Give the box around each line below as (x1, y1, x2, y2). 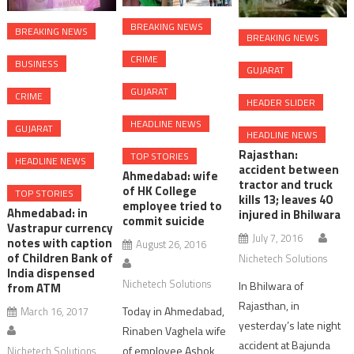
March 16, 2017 (21, 303, 89, 319)
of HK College (122, 182, 198, 201)
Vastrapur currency (7, 218, 114, 237)
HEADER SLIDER (246, 94, 315, 110)
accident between (238, 160, 339, 179)
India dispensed (7, 263, 96, 282)
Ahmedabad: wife (122, 167, 219, 186)
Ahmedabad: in (7, 203, 88, 222)
